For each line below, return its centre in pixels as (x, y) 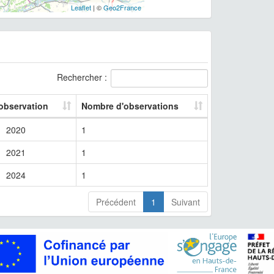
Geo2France (122, 7)
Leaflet (81, 7)
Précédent (116, 202)
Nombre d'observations (130, 106)
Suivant (185, 202)
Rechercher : (82, 77)
